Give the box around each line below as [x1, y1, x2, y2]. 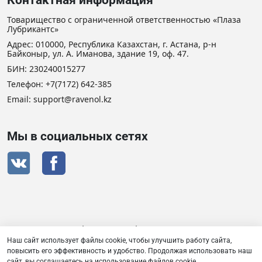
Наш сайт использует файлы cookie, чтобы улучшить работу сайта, [7, 236, 232, 244]
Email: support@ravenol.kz [7, 94, 112, 105]
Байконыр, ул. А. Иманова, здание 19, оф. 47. [7, 48, 189, 60]
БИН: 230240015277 [7, 63, 85, 75]
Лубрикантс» [7, 23, 58, 35]
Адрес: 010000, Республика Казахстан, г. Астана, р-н [7, 39, 216, 50]
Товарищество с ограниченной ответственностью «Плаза [7, 14, 241, 26]
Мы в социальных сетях [7, 129, 148, 144]
